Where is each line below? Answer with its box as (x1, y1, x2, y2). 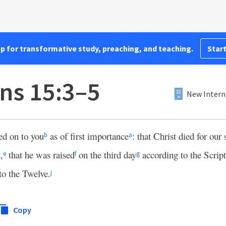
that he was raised (6, 148, 75, 161)
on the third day (76, 148, 136, 161)
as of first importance (47, 130, 129, 142)
